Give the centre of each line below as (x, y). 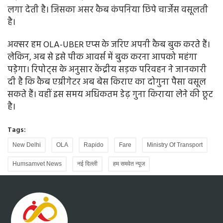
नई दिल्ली (87, 164)
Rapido (94, 145)
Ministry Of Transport (175, 145)
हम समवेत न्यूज (129, 164)
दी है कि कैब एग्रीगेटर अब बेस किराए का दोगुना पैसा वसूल (107, 82)
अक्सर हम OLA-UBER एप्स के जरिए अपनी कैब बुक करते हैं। (109, 45)
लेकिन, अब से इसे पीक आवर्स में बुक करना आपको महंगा (102, 57)
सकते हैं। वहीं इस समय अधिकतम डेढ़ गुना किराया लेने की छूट (110, 95)
